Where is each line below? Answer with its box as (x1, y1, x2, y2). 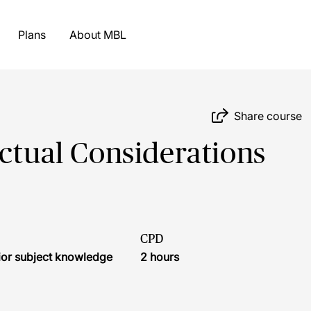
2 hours (140, 250, 179, 264)
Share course (234, 108, 303, 123)
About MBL (103, 28, 126, 42)
